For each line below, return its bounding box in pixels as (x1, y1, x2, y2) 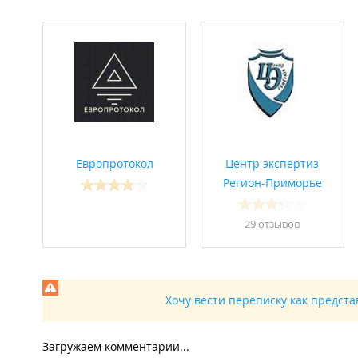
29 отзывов (245, 217, 300, 232)
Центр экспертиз (225, 156, 319, 172)
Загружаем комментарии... (42, 339, 189, 355)
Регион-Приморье (222, 175, 322, 191)
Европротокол (75, 156, 153, 172)
